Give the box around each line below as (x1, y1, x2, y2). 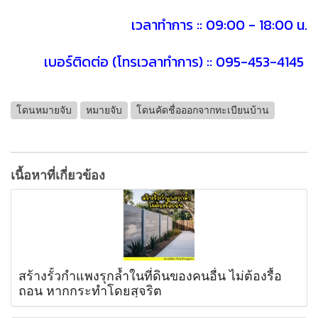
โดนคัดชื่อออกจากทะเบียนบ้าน (136, 104, 269, 116)
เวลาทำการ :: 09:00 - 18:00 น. (131, 14, 307, 36)
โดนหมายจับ (16, 104, 72, 116)
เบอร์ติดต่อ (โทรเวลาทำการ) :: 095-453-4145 (44, 51, 304, 73)
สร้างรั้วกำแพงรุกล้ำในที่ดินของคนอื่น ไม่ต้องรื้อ (18, 267, 282, 283)
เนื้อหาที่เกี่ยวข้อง (11, 166, 105, 182)
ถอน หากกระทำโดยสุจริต (18, 282, 162, 297)
